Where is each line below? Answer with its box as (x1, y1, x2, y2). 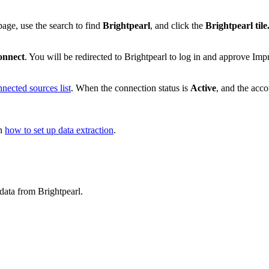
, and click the (150, 20, 205, 31)
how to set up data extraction (5, 125, 113, 136)
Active (190, 83, 216, 94)
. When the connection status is (71, 83, 190, 94)
